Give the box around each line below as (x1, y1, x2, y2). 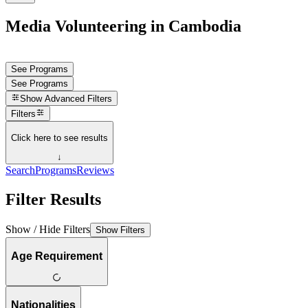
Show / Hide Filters (5, 223, 90, 235)
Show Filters (96, 224, 145, 235)
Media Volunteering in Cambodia (5, 16, 241, 35)
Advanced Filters (45, 93, 113, 104)
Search (5, 164, 35, 177)
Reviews (76, 164, 114, 177)
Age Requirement (11, 250, 102, 262)
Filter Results (5, 190, 101, 208)
